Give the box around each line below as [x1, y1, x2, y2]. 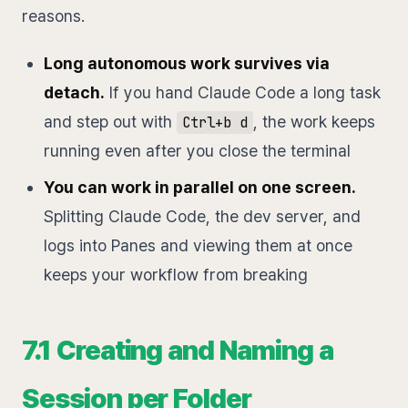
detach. [44, 83, 105, 103]
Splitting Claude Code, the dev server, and [44, 207, 361, 227]
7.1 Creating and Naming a [22, 333, 333, 367]
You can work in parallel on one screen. [44, 178, 356, 198]
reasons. [22, 6, 85, 26]
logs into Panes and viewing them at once [44, 236, 352, 256]
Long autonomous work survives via [44, 54, 330, 74]
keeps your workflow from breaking [44, 265, 308, 285]
